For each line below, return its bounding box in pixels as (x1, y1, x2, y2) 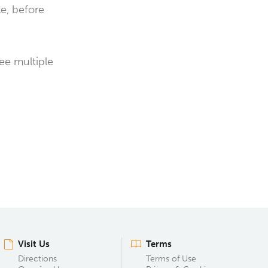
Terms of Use (146, 254, 196, 264)
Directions (18, 254, 57, 264)
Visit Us (18, 239, 50, 249)
